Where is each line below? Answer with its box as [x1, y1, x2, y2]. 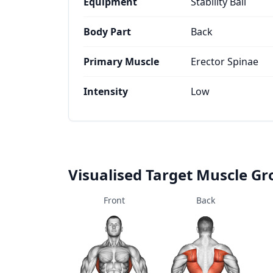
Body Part [83, 25, 131, 38]
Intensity [83, 85, 128, 98]
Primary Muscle [83, 55, 159, 68]
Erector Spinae [191, 55, 258, 68]
